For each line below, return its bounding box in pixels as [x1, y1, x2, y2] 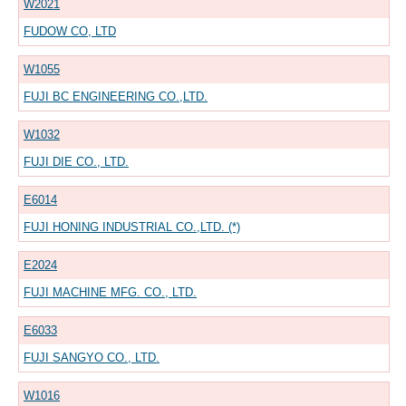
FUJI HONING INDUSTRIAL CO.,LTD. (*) [24, 219, 240, 234]
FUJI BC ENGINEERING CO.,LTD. [24, 89, 208, 103]
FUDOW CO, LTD [24, 24, 116, 38]
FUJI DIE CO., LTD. [24, 154, 129, 169]
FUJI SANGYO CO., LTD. [24, 350, 159, 364]
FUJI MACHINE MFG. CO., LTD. [24, 285, 197, 299]
